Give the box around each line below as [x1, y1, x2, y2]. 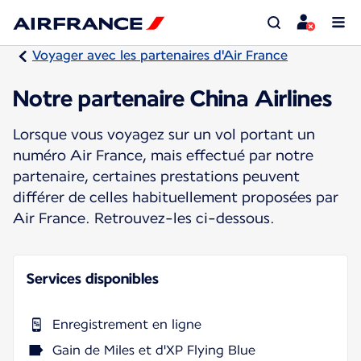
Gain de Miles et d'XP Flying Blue [52, 342, 255, 358]
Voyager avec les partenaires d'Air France [32, 48, 288, 63]
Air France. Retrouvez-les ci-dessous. [13, 209, 275, 226]
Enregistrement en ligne [52, 316, 201, 332]
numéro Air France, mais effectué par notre [13, 146, 313, 164]
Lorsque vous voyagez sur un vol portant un [13, 125, 315, 143]
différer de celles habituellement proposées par [13, 188, 338, 205]
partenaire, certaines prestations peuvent [13, 167, 300, 185]
